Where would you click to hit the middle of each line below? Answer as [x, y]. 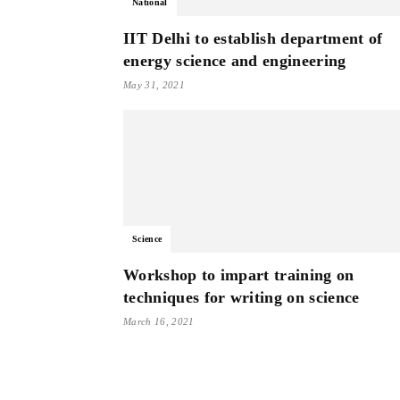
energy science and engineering [235, 61]
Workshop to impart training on [239, 275]
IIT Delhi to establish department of [253, 38]
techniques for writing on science [242, 297]
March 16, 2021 [159, 321]
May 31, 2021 [154, 85]
